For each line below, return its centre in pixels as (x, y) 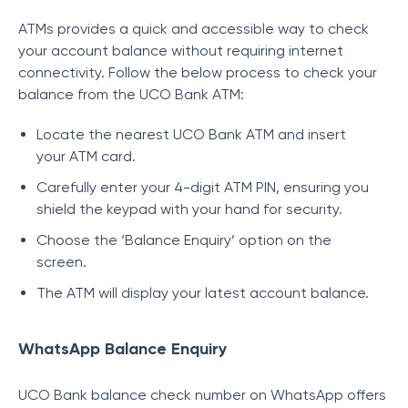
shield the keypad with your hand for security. (189, 209)
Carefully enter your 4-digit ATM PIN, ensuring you (203, 187)
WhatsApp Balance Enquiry (122, 349)
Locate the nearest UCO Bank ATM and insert (191, 134)
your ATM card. (86, 156)
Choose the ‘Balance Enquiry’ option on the (184, 240)
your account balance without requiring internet (181, 51)
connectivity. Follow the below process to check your (198, 72)
